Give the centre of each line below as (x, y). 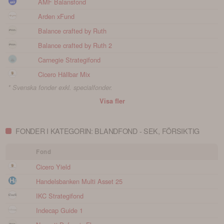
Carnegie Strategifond (69, 59)
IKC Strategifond (60, 195)
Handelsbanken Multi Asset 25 (79, 181)
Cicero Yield (53, 166)
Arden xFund (56, 16)
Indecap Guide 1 (59, 210)
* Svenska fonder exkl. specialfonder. (60, 87)
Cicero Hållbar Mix (64, 74)
